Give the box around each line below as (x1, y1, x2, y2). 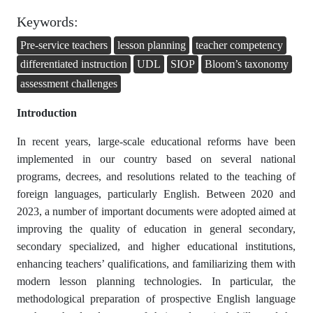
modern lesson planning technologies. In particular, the (17, 275, 296, 287)
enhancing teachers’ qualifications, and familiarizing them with (17, 257, 296, 270)
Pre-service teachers (20, 38, 108, 51)
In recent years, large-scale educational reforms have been (17, 135, 296, 147)
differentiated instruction (20, 58, 127, 71)
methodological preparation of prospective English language (17, 292, 296, 305)
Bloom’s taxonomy (205, 58, 289, 71)
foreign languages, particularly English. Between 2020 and (17, 187, 296, 200)
